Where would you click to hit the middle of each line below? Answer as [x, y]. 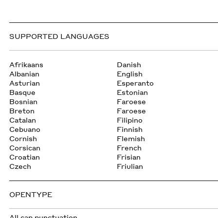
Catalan [23, 120]
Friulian [130, 166]
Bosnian [24, 102]
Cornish [23, 139]
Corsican [25, 148]
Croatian [25, 157]
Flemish [131, 139]
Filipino [130, 120]
